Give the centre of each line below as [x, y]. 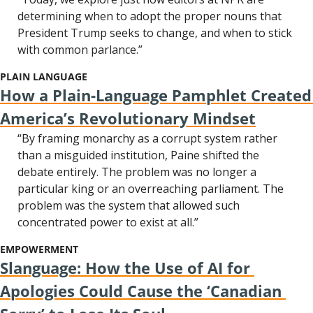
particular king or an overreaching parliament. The [151, 189]
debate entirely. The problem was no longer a [137, 172]
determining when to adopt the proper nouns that [150, 16]
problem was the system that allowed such [129, 205]
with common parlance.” [80, 50]
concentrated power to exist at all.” [108, 222]
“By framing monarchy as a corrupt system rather [147, 138]
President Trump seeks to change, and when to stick [155, 33]
